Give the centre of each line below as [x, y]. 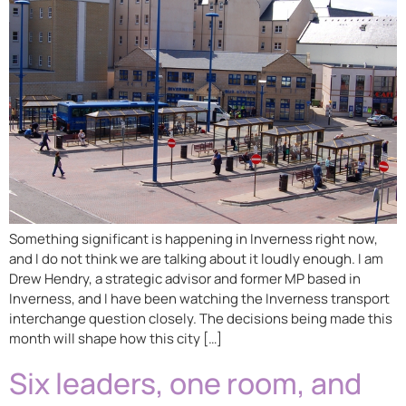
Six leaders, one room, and [185, 384]
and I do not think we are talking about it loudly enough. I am [196, 258]
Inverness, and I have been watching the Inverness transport [199, 298]
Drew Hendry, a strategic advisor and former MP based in [185, 278]
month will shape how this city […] [116, 338]
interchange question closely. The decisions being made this [201, 318]
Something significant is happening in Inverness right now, [193, 238]
